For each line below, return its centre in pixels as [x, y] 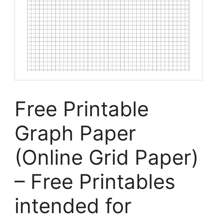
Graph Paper [75, 133]
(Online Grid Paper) [107, 157]
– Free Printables [95, 182]
